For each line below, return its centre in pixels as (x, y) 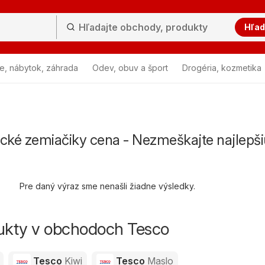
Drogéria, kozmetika (222, 68)
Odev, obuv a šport (130, 68)
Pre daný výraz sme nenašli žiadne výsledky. (107, 186)
